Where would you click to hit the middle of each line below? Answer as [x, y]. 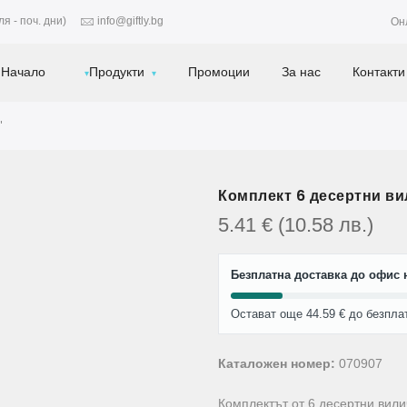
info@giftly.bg [130, 21]
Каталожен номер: [277, 363]
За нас [302, 72]
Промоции [219, 72]
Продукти [117, 72]
